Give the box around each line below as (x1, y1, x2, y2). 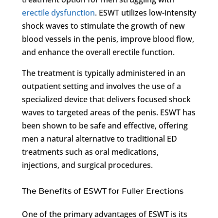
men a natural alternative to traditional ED (21, 133, 177, 144)
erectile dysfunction (21, 7, 95, 18)
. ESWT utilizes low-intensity (94, 7, 196, 18)
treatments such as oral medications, (21, 146, 159, 157)
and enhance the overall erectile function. (21, 46, 175, 57)
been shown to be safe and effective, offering (21, 120, 188, 131)
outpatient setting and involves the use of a (21, 80, 181, 91)
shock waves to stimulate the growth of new (21, 20, 185, 31)
